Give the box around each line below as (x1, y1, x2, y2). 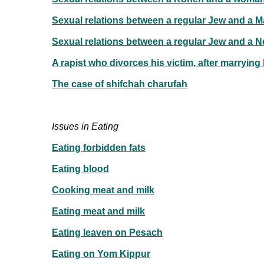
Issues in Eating (52, 121, 118, 131)
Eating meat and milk (52, 206, 145, 216)
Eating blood (52, 163, 109, 174)
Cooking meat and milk (52, 184, 154, 195)
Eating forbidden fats (52, 142, 146, 153)
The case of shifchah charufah (52, 78, 187, 89)
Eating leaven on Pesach (52, 227, 163, 237)
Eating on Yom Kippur (52, 248, 150, 259)
